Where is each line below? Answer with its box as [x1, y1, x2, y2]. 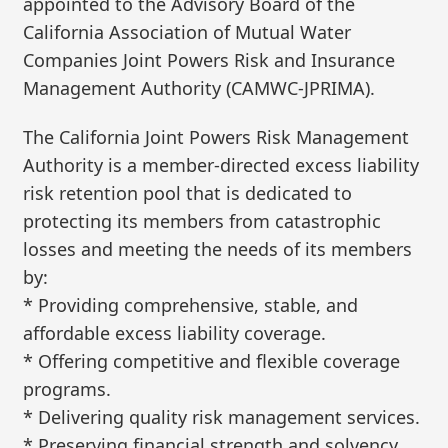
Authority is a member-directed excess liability [23, 153, 420, 178]
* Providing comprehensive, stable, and [23, 293, 359, 318]
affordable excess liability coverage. [23, 321, 327, 346]
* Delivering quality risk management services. [23, 405, 421, 430]
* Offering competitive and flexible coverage [23, 349, 401, 374]
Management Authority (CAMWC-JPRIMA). [23, 75, 376, 100]
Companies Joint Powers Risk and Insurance [23, 47, 396, 72]
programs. [23, 377, 112, 402]
